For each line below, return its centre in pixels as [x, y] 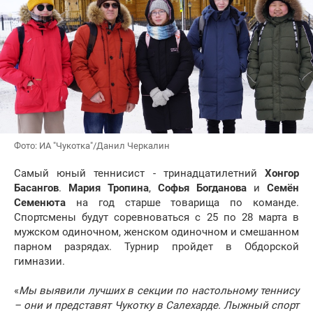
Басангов [36, 188]
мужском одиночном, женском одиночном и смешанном [156, 232]
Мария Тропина [109, 188]
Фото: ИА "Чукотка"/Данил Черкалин [92, 146]
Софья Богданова [202, 188]
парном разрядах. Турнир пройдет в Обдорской [156, 247]
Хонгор [282, 174]
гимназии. [39, 262]
